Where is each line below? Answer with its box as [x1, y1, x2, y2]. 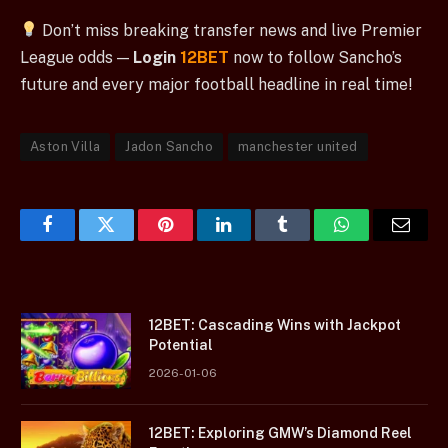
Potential [149, 336, 213, 353]
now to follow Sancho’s [229, 47, 402, 67]
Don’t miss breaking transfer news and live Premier [38, 20, 423, 40]
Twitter [104, 230, 157, 249]
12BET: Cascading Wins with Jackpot [149, 316, 401, 333]
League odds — [20, 47, 133, 67]
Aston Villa [30, 138, 101, 154]
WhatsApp [340, 230, 418, 249]
